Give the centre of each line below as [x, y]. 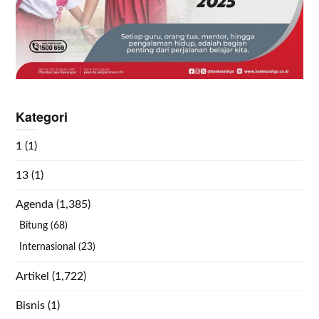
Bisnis [31, 306]
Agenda [35, 205]
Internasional [48, 247]
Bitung [34, 226]
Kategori [42, 117]
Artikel [33, 277]
